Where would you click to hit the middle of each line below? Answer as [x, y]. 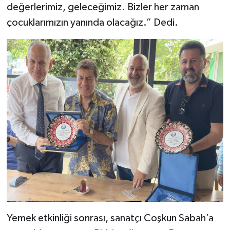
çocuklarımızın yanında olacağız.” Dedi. [92, 23]
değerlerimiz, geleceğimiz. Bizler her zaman [103, 7]
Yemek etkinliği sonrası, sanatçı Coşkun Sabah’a [110, 218]
